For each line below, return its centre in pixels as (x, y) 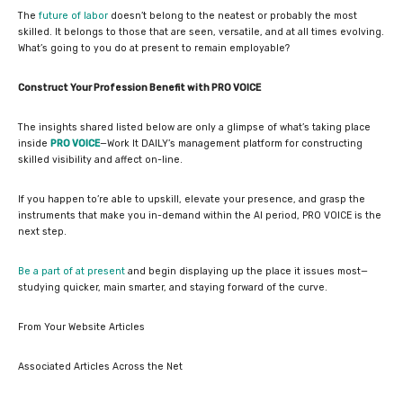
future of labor (73, 15)
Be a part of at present (72, 271)
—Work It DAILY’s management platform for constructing (231, 143)
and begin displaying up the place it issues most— (246, 271)
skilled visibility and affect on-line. (100, 159)
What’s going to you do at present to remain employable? (154, 48)
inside (34, 143)
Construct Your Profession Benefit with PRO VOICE (139, 87)
